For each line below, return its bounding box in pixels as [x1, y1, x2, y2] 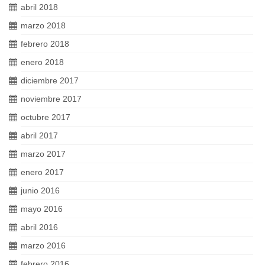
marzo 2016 [21, 241, 66, 251]
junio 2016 [21, 186, 60, 196]
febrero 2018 [21, 39, 69, 49]
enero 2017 [21, 167, 64, 177]
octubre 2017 [21, 112, 70, 122]
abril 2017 [21, 131, 58, 141]
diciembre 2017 [21, 76, 79, 86]
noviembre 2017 [21, 94, 82, 104]
